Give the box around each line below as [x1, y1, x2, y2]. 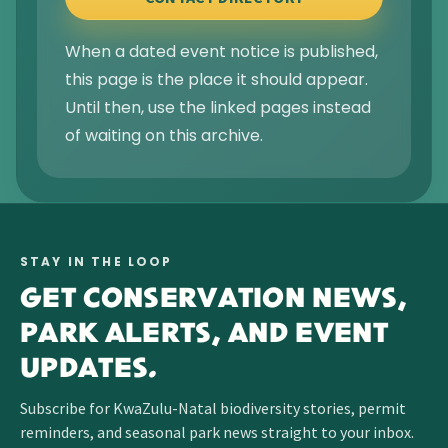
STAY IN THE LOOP [20, 253, 173, 271]
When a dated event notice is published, [65, 40, 378, 64]
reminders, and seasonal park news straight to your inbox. [20, 422, 414, 443]
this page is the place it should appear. [65, 68, 368, 92]
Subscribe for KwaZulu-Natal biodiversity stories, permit [20, 398, 406, 419]
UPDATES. [20, 354, 158, 387]
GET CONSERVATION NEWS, [20, 284, 408, 317]
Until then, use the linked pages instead [65, 96, 371, 120]
